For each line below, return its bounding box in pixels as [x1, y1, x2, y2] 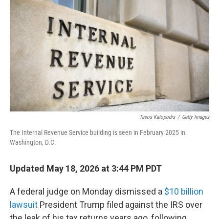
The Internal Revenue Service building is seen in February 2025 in [10, 129, 185, 136]
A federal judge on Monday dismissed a [10, 186, 164, 197]
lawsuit [10, 199, 38, 210]
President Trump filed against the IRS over [38, 199, 202, 210]
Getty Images [182, 114, 209, 120]
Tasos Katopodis [139, 114, 175, 120]
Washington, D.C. [10, 138, 56, 146]
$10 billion [164, 186, 203, 197]
